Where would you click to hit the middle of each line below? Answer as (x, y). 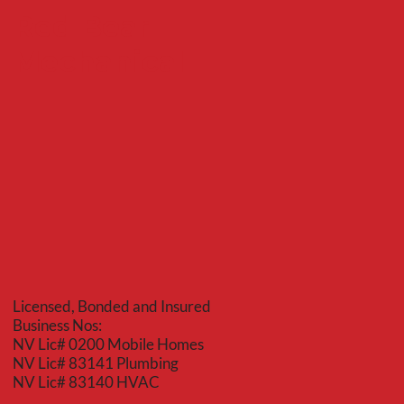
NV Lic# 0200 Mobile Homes (109, 344)
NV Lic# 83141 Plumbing (96, 363)
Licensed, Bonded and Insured (112, 307)
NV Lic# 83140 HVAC (87, 382)
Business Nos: (58, 326)
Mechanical (99, 61)
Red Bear (81, 26)
